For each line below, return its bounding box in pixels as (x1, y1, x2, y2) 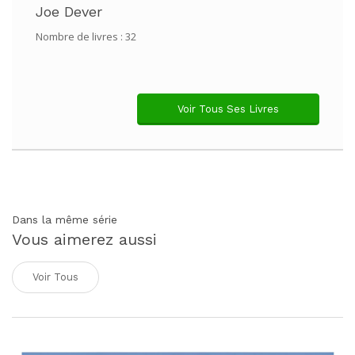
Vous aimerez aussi (12, 230, 157, 249)
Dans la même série (12, 213, 117, 226)
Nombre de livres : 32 (36, 29, 136, 44)
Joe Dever (36, 3, 102, 20)
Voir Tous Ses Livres (177, 103, 279, 115)
